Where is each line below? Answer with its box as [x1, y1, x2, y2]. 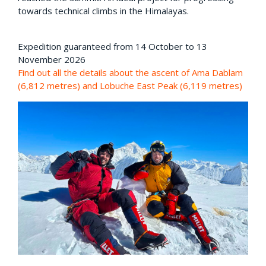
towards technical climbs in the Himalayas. [18, 4, 189, 17]
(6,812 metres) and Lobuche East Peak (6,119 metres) [18, 79, 242, 91]
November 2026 [18, 53, 85, 65]
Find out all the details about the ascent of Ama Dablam [18, 66, 243, 78]
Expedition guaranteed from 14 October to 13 [18, 40, 207, 52]
